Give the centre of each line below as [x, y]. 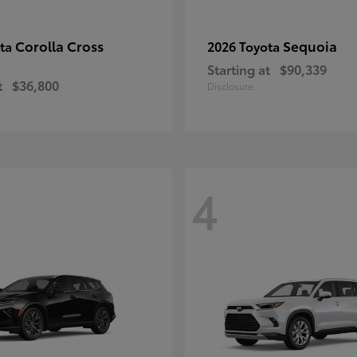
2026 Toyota [245, 46]
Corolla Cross [59, 45]
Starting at [239, 69]
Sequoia [310, 45]
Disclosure [230, 86]
